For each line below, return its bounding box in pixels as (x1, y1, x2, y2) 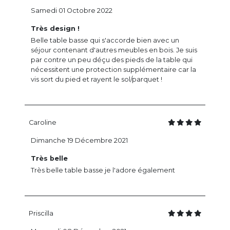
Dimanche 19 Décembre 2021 (31, 137, 128, 145)
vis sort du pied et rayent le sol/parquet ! (31, 75, 162, 84)
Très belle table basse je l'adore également (31, 166, 175, 175)
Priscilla (29, 209, 53, 218)
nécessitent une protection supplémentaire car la (31, 66, 196, 74)
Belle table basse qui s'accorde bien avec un (31, 36, 179, 45)
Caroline (29, 119, 56, 127)
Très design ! (31, 25, 80, 33)
